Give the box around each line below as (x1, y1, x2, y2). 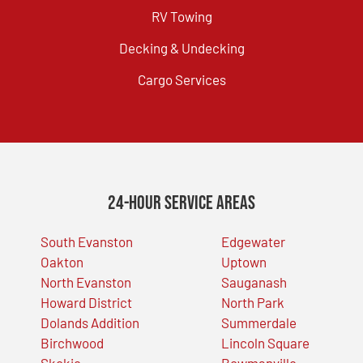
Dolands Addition (41, 314, 139, 331)
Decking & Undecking (118, 39, 245, 56)
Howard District (41, 293, 132, 310)
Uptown (220, 253, 267, 270)
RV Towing (151, 7, 212, 24)
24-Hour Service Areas (108, 190, 255, 215)
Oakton (41, 253, 83, 270)
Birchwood (41, 334, 104, 351)
